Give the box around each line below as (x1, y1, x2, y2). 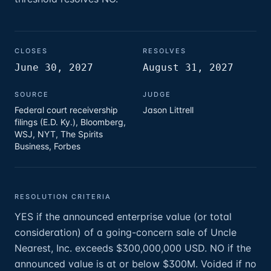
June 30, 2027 (15, 62, 93, 73)
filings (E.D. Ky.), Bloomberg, (15, 117, 126, 127)
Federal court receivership (15, 105, 118, 115)
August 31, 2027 (143, 62, 233, 73)
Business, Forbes (15, 141, 80, 151)
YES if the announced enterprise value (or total (15, 211, 232, 223)
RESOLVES (143, 47, 186, 55)
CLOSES (15, 47, 48, 55)
